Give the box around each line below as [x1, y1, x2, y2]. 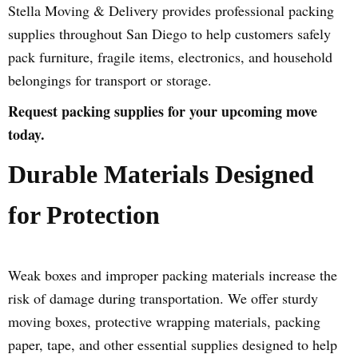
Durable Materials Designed [8, 160, 314, 189]
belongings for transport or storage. [8, 70, 212, 89]
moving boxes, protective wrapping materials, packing [8, 312, 320, 331]
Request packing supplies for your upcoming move [8, 101, 317, 121]
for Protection [8, 201, 160, 229]
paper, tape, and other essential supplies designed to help [8, 335, 337, 354]
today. [8, 124, 45, 145]
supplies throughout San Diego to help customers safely [8, 24, 331, 43]
